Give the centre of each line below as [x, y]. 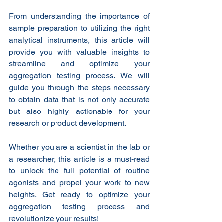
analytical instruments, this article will [79, 40]
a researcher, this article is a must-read [79, 159]
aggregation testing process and [79, 207]
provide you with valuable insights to [79, 52]
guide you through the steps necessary [79, 88]
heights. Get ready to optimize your [79, 195]
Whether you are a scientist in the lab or [79, 147]
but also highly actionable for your [79, 111]
